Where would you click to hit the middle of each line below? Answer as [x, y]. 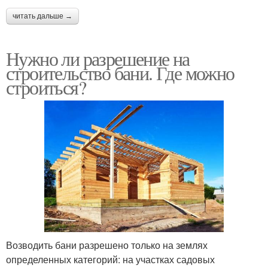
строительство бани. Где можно [120, 73]
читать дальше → [42, 16]
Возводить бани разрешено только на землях [107, 245]
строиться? [46, 87]
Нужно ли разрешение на [98, 59]
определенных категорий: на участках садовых [110, 259]
